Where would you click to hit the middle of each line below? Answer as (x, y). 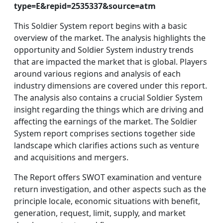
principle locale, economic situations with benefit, (107, 201)
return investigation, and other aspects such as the (110, 189)
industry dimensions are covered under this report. (111, 86)
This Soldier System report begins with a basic (101, 26)
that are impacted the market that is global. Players (111, 62)
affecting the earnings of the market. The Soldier (106, 121)
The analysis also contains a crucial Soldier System (108, 98)
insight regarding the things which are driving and (109, 110)
